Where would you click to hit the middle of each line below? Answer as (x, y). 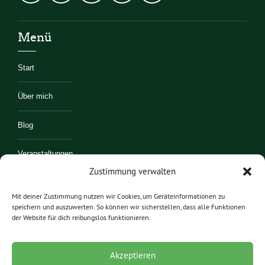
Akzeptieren (132, 255)
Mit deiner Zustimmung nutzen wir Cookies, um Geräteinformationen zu (118, 196)
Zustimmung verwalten (132, 171)
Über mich (35, 97)
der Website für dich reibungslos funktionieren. (81, 217)
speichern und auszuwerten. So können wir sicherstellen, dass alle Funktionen (129, 207)
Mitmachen (37, 211)
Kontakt (31, 182)
